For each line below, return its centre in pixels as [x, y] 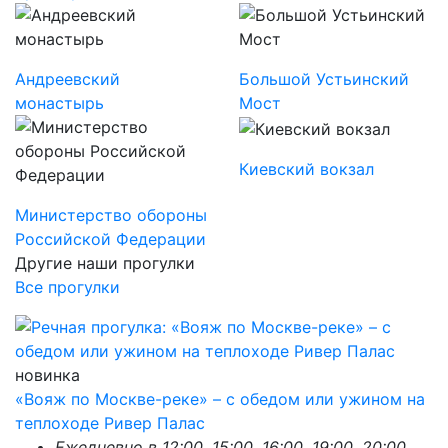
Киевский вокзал [306, 169]
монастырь [59, 103]
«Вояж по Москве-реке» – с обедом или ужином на [220, 399]
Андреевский [67, 79]
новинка [47, 375]
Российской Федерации [110, 239]
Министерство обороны [111, 215]
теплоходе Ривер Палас [110, 423]
